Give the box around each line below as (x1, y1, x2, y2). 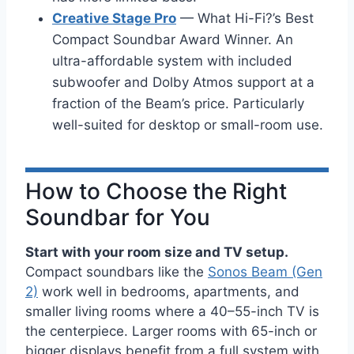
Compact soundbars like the (25, 264, 208, 281)
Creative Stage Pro (52, 9, 176, 26)
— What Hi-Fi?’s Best (176, 9, 314, 26)
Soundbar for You (25, 203, 210, 231)
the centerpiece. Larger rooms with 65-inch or (25, 323, 317, 340)
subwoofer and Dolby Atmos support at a (52, 73, 314, 90)
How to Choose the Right (25, 177, 287, 205)
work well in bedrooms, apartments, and (38, 284, 299, 300)
